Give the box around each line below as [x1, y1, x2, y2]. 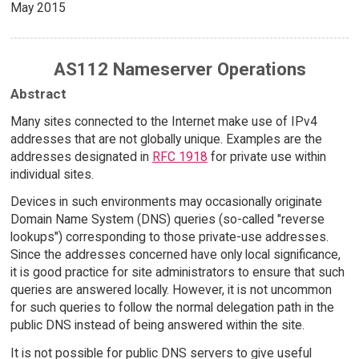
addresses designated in [10, 148, 152, 164]
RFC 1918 [151, 148, 208, 164]
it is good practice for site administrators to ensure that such [10, 264, 345, 280]
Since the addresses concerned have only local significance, [10, 247, 341, 263]
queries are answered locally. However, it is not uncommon [10, 282, 332, 298]
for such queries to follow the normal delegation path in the [10, 300, 334, 316]
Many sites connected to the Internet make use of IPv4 [10, 113, 317, 129]
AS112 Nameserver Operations [53, 58, 306, 80]
